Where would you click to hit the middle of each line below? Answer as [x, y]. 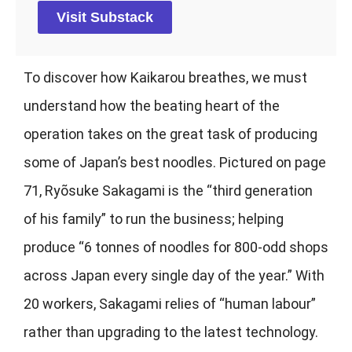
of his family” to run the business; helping [154, 219]
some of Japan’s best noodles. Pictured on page [175, 163]
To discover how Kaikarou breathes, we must [165, 78]
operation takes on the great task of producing [170, 134]
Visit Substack [105, 18]
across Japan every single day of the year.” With [174, 276]
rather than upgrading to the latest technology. [171, 332]
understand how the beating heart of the [152, 106]
